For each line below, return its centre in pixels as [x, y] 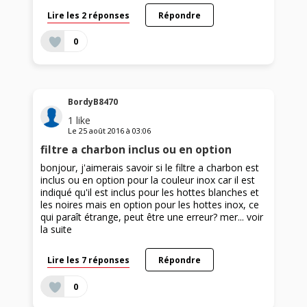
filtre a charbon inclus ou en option [136, 150]
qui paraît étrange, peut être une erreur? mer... [144, 217]
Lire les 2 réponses [89, 15]
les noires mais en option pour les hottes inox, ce [150, 205]
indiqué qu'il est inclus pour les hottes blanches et [150, 193]
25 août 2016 [102, 131]
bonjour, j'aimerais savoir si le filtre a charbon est [150, 168]
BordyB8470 [93, 102]
